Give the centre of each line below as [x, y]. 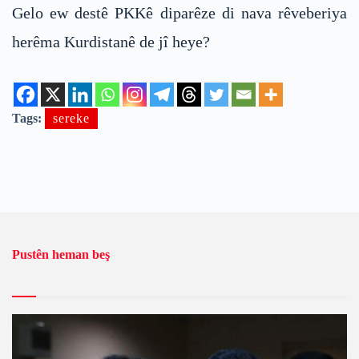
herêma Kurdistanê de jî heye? [111, 41]
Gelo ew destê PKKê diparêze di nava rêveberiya [179, 12]
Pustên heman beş [61, 254]
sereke [71, 118]
